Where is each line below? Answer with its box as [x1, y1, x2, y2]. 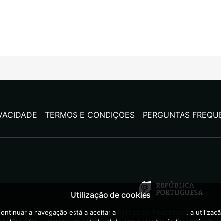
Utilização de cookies [70, 190, 151, 200]
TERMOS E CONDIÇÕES [45, 110, 135, 120]
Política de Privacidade [117, 208, 186, 216]
